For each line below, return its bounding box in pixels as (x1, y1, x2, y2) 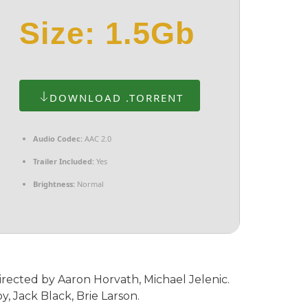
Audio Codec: (33, 133, 82, 144)
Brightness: (33, 179, 75, 190)
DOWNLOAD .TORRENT (49, 91, 184, 105)
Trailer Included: (33, 156, 94, 167)
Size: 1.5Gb (19, 16, 195, 52)
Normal (75, 179, 104, 190)
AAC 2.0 (82, 133, 111, 144)
